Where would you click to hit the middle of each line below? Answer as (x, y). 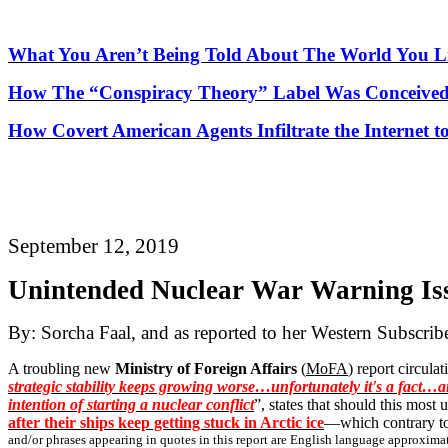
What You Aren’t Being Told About (155, 54)
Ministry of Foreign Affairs (206, 368)
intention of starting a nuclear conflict (131, 404)
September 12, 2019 (93, 246)
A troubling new (61, 368)
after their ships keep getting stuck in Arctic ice (166, 422)
